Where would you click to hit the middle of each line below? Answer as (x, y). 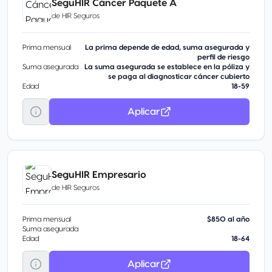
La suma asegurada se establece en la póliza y (167, 67)
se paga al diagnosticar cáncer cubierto (179, 76)
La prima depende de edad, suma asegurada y (167, 47)
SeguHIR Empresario (99, 175)
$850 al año (228, 219)
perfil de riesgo (223, 57)
